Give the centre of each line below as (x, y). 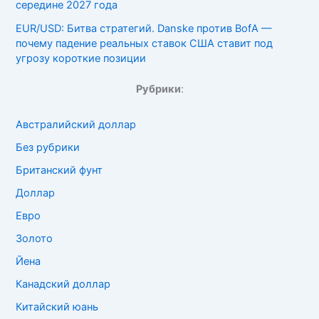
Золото (35, 239)
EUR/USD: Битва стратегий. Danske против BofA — (144, 28)
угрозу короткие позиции (81, 58)
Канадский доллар (63, 284)
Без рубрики (48, 148)
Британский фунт (59, 171)
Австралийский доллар (76, 125)
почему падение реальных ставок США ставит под (145, 43)
